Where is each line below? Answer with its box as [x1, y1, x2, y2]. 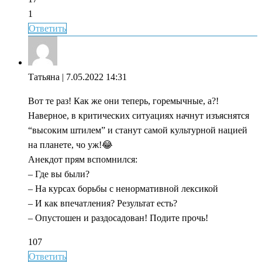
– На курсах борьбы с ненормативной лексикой [28, 183, 218, 194]
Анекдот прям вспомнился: [28, 154, 137, 164]
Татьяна [28, 71, 60, 82]
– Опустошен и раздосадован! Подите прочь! [28, 212, 208, 223]
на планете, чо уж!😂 [28, 139, 113, 150]
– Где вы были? [28, 168, 89, 179]
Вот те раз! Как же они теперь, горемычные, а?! [28, 95, 219, 106]
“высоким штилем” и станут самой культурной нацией [28, 125, 247, 135]
